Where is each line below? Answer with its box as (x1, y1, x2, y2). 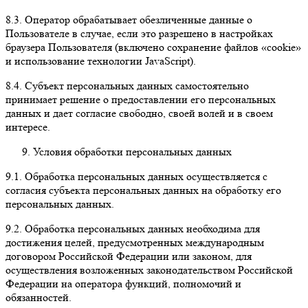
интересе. (5, 120, 50, 133)
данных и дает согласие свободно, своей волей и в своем (5, 106, 273, 120)
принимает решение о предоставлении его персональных (5, 92, 276, 106)
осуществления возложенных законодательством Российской (5, 263, 293, 276)
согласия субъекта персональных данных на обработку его (5, 183, 281, 197)
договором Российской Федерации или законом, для (5, 249, 252, 263)
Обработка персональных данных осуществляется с (25, 169, 267, 183)
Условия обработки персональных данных (33, 144, 232, 158)
